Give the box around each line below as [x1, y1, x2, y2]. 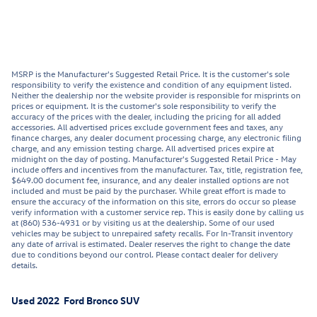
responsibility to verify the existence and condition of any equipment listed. [11, 79, 292, 91]
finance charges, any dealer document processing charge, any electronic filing [11, 132, 301, 144]
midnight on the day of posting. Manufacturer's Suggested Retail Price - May [11, 153, 296, 165]
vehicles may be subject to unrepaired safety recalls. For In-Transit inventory [11, 227, 293, 239]
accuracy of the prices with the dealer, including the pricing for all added [11, 110, 281, 122]
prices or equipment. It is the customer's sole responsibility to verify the [11, 100, 276, 112]
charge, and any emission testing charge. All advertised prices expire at [11, 142, 274, 154]
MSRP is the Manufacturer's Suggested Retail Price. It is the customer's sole [11, 68, 289, 80]
